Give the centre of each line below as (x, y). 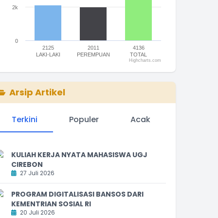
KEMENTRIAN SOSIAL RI (51, 204)
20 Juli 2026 (37, 212)
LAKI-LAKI (48, 54)
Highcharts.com (145, 60)
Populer (84, 119)
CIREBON (27, 164)
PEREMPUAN (93, 54)
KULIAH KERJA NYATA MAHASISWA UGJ (79, 154)
